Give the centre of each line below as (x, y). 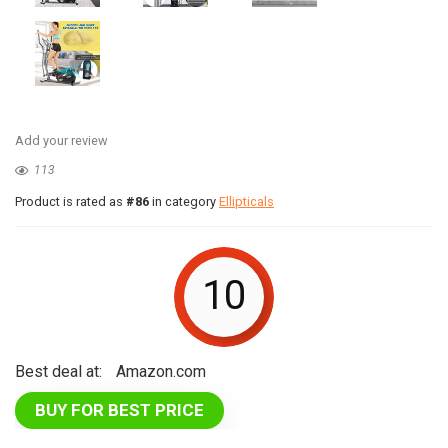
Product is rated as (70, 202)
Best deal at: (58, 372)
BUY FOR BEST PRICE (119, 410)
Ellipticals (246, 202)
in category (184, 202)
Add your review (61, 141)
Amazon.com (166, 372)
